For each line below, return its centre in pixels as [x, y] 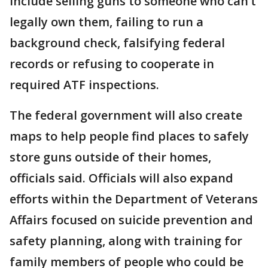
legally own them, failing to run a [106, 22]
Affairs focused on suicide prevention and [131, 220]
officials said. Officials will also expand [121, 178]
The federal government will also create [126, 115]
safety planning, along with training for [126, 240]
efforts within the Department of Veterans [134, 199]
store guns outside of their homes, [110, 157]
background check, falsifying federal [117, 42]
